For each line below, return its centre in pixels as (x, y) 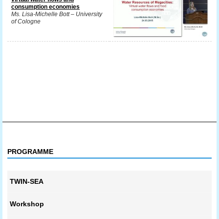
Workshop (27, 204)
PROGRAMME (30, 152)
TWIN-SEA (27, 181)
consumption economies (45, 7)
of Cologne (26, 22)
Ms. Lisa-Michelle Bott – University (57, 14)
